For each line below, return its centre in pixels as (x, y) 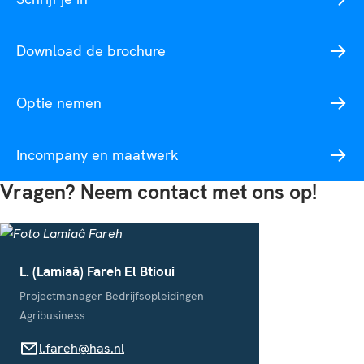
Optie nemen (59, 103)
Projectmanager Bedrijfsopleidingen (112, 296)
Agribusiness (52, 316)
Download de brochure (91, 51)
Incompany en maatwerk (97, 155)
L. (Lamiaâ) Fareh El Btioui (97, 272)
